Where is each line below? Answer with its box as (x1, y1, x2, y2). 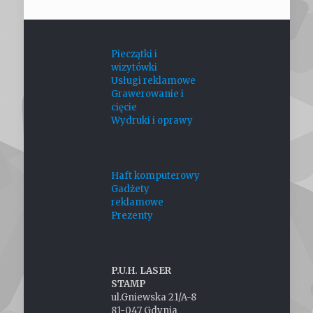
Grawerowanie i (110, 88, 184, 100)
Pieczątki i (110, 48, 157, 60)
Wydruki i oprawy (110, 115, 193, 126)
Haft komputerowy (110, 170, 200, 182)
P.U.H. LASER (110, 265, 171, 277)
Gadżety (110, 183, 150, 195)
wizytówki (110, 61, 157, 73)
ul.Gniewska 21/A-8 (110, 291, 196, 303)
